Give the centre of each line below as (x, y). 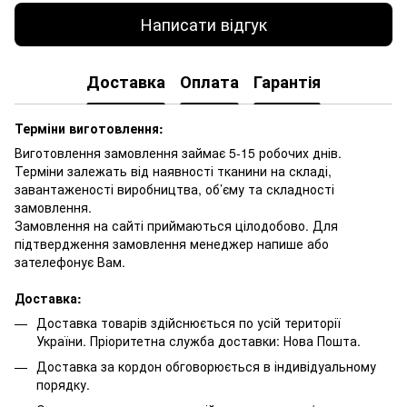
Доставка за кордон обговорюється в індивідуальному (206, 366)
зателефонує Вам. (70, 261)
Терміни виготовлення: (89, 128)
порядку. (63, 384)
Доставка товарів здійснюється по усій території (189, 322)
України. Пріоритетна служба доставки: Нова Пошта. (199, 340)
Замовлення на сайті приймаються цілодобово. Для (176, 225)
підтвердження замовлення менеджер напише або (172, 243)
